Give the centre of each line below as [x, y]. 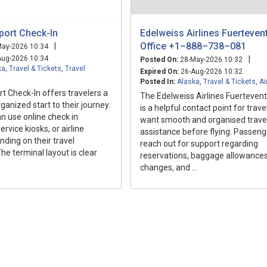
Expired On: [159, 71]
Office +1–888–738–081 [193, 46]
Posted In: [158, 81]
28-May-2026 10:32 [210, 59]
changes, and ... [169, 167]
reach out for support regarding [199, 143]
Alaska [188, 81]
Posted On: [159, 59]
